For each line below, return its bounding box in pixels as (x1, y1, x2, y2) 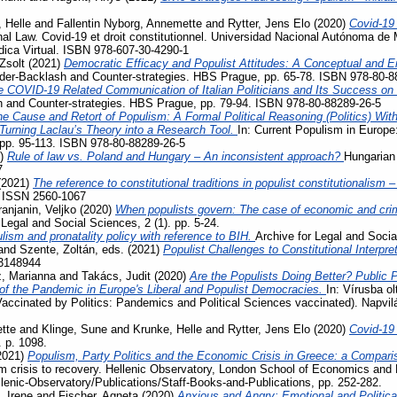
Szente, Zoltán (19, 242, 95, 256)
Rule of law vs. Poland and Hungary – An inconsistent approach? (7, 149, 344, 163)
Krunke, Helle (133, 322, 202, 336)
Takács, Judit (82, 269, 151, 283)
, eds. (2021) (95, 242, 163, 256)
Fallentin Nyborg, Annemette (57, 16, 202, 30)
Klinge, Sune (42, 322, 107, 336)
